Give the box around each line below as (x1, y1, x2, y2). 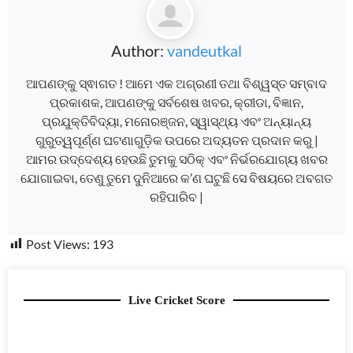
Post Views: (26, 236, 90, 251)
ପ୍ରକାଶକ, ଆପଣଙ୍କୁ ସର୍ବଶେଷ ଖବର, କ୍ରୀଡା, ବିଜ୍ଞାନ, (50, 94, 303, 110)
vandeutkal (167, 40, 242, 60)
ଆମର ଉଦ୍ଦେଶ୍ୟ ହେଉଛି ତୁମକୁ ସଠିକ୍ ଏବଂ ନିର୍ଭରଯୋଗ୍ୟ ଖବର (25, 150, 328, 166)
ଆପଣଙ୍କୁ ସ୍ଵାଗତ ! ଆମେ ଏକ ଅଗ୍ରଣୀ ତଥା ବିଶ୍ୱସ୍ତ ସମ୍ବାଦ (26, 75, 327, 91)
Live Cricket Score (128, 293, 225, 307)
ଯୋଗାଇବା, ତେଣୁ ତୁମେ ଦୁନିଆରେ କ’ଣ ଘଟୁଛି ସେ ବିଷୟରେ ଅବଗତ (20, 169, 333, 185)
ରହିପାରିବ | (150, 188, 203, 204)
